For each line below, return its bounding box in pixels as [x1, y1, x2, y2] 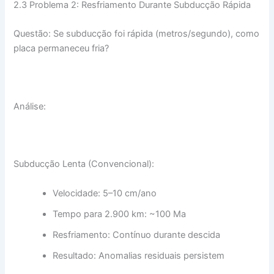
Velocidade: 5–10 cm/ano [53, 187, 157, 199]
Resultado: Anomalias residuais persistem [53, 250, 225, 261]
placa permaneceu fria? [13, 42, 109, 54]
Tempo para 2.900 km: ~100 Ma [53, 208, 187, 220]
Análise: [13, 100, 46, 112]
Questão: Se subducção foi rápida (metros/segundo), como [13, 28, 260, 39]
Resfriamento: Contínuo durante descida [53, 229, 221, 240]
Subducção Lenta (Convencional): [13, 158, 155, 170]
